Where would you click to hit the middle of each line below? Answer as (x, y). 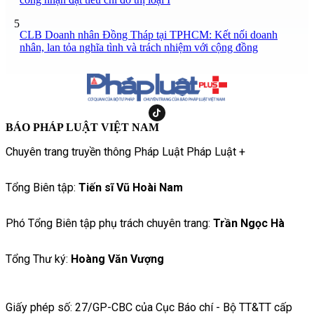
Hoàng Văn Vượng (117, 259)
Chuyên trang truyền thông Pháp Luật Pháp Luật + (125, 151)
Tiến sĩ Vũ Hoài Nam (131, 187)
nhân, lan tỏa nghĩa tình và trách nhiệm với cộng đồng (139, 47)
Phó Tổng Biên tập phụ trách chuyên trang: (109, 223)
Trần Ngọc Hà (249, 223)
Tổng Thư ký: (38, 259)
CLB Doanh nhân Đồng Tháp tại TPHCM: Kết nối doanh (149, 34)
